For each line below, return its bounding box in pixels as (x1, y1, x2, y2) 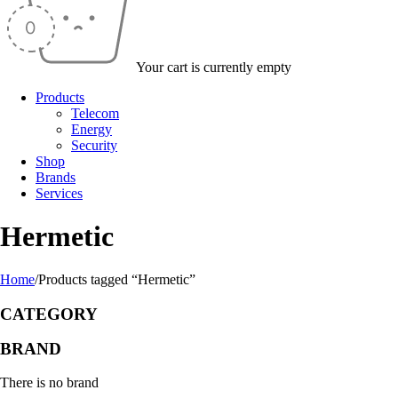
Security (71, 138, 117, 153)
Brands (36, 170, 76, 185)
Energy (71, 122, 112, 137)
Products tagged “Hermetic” (38, 271, 195, 287)
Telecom (71, 106, 119, 121)
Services (36, 186, 83, 201)
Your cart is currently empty (136, 60, 291, 75)
